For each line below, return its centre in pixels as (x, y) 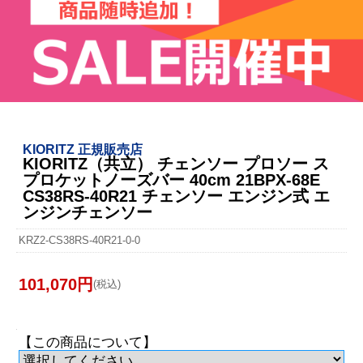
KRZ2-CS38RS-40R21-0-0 (79, 240)
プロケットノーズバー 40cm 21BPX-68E (171, 179)
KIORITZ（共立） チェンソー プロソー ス (176, 163)
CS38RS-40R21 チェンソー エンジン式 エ (176, 196)
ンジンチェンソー (88, 212)
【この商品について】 (88, 342)
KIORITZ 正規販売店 (83, 149)
